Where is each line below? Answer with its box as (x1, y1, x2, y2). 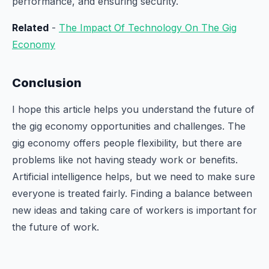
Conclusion (12, 76, 82, 90)
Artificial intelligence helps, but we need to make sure (12, 171, 255, 183)
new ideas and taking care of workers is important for (12, 204, 257, 216)
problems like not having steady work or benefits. (12, 154, 238, 166)
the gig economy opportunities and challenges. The (12, 120, 246, 132)
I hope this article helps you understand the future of (12, 103, 255, 115)
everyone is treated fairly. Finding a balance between (12, 187, 252, 199)
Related (12, 22, 49, 34)
